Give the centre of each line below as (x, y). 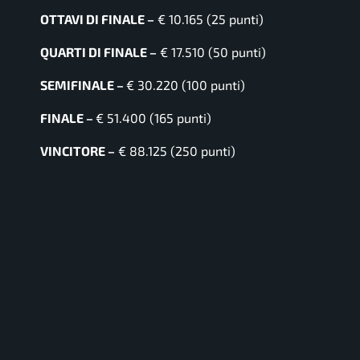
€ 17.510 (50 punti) (211, 51)
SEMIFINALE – (83, 84)
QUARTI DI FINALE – (98, 51)
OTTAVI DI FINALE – (97, 18)
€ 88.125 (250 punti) (175, 150)
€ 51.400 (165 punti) (153, 117)
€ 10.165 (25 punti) (209, 18)
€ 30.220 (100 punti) (186, 84)
